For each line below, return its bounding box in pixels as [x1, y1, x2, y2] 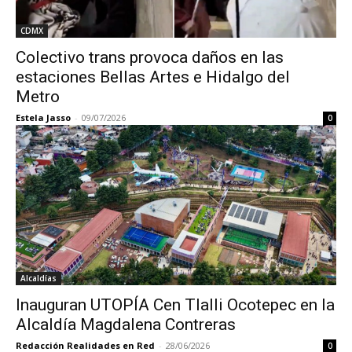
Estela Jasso [16, 112, 71, 123]
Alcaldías [20, 273, 57, 284]
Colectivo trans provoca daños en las [16, 48, 284, 67]
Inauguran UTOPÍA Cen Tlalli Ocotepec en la [16, 295, 335, 314]
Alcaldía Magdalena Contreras [16, 315, 236, 334]
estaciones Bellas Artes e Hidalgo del [16, 68, 290, 86]
